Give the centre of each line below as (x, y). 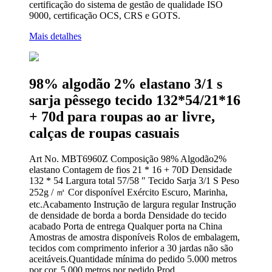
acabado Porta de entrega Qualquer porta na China (126, 226)
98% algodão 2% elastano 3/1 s (126, 83)
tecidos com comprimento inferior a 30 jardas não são (131, 248)
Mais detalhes (55, 36)
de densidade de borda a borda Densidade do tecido (128, 215)
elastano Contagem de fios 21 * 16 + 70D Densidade (131, 169)
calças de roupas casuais (104, 133)
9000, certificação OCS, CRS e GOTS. (105, 15)
